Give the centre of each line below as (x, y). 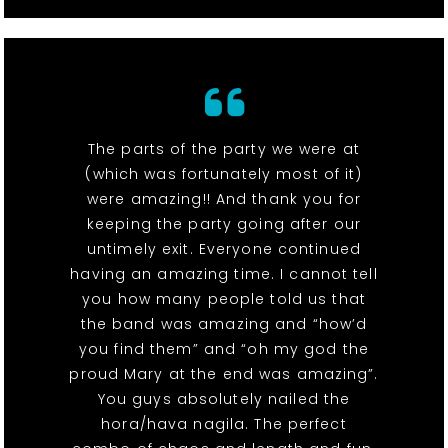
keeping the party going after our (224, 224)
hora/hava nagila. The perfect (224, 424)
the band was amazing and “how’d (224, 324)
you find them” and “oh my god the (224, 349)
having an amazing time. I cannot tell (224, 274)
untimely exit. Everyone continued (224, 249)
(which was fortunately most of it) (224, 174)
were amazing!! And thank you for (224, 199)
